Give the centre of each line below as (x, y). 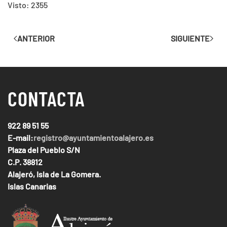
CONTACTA (46, 98)
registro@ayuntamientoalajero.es (93, 137)
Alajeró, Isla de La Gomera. (54, 174)
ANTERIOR (36, 38)
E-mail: (21, 137)
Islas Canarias (32, 186)
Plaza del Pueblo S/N (44, 149)
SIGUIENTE (190, 38)
